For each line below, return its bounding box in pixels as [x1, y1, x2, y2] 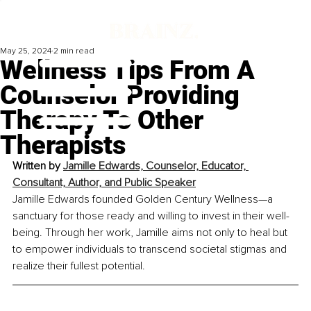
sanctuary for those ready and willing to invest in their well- [12, 209, 289, 224]
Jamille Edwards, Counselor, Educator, [63, 159, 249, 174]
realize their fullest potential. [12, 259, 145, 274]
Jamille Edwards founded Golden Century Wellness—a [12, 192, 276, 207]
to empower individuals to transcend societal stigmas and [12, 242, 289, 257]
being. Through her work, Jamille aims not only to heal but [12, 226, 290, 240]
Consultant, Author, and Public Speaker [12, 176, 196, 190]
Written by [12, 159, 63, 174]
